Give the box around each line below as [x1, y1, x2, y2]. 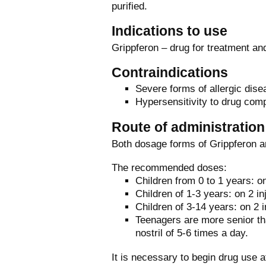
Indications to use [112, 23, 227, 39]
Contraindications [112, 64, 228, 80]
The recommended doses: [112, 161, 227, 173]
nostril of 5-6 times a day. [135, 227, 248, 239]
